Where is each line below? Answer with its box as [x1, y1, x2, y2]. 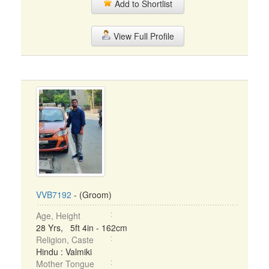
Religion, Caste [36, 234, 94, 246]
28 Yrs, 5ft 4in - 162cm [36, 222, 127, 234]
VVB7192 [36, 189, 71, 201]
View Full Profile [110, 30, 174, 42]
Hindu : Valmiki [36, 246, 92, 258]
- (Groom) [71, 189, 112, 201]
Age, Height [36, 210, 80, 222]
